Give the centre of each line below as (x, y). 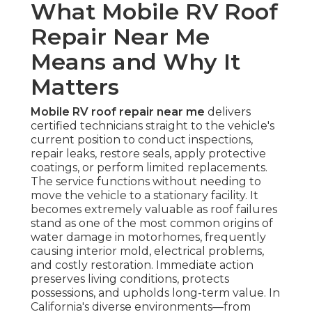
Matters (75, 87)
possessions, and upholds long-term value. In (155, 293)
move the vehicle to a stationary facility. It (145, 196)
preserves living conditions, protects (130, 279)
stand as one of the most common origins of (152, 224)
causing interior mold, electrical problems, (147, 251)
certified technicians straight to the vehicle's (153, 126)
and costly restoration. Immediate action (142, 265)
